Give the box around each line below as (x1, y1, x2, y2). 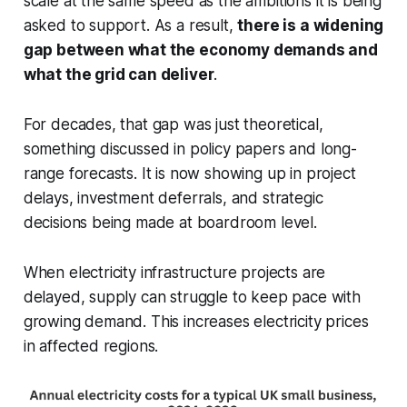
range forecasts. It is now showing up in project (23, 164, 356, 183)
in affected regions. (23, 336, 159, 355)
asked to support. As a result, (23, 15, 238, 35)
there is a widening (237, 15, 384, 35)
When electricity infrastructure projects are (23, 263, 326, 282)
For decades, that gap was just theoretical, (23, 114, 323, 134)
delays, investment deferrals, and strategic (23, 188, 323, 207)
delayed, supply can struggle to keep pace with (23, 287, 361, 306)
